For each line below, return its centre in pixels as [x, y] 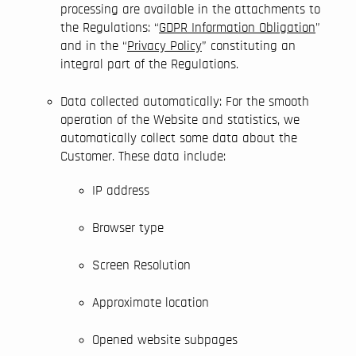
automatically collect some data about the [179, 138]
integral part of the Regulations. [149, 64]
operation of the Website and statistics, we [180, 120]
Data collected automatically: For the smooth [185, 101]
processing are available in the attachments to [190, 9]
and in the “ [94, 46]
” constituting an [249, 46]
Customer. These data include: [143, 156]
